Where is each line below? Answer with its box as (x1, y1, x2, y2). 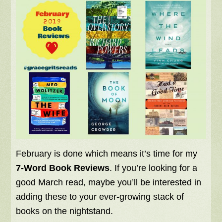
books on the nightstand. (16, 206, 113, 217)
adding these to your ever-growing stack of (16, 192, 184, 202)
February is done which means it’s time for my (16, 149, 198, 159)
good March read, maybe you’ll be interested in (16, 177, 202, 188)
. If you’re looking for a (110, 163, 198, 173)
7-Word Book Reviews (16, 163, 110, 173)
